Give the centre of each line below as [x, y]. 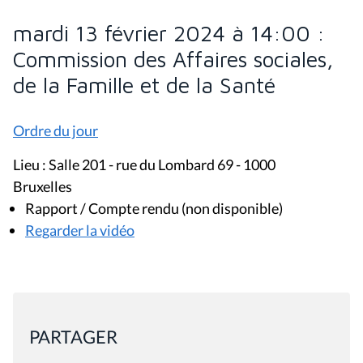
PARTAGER [73, 336]
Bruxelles [43, 186]
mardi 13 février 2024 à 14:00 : [169, 33]
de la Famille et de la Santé [144, 85]
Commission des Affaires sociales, [173, 59]
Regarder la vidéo [80, 230]
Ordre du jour [56, 130]
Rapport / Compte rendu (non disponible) [154, 208]
